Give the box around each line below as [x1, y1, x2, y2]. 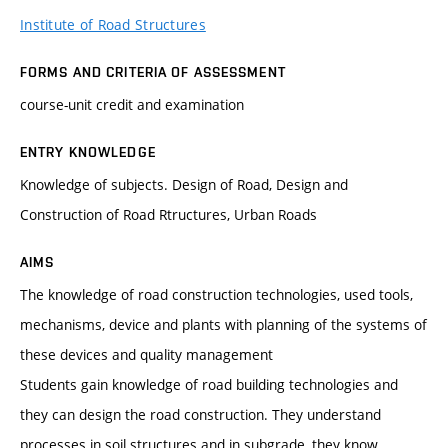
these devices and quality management [20, 344, 273, 364]
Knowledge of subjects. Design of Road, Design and [20, 174, 348, 194]
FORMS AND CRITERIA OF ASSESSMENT [20, 63, 286, 80]
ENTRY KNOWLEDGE [20, 143, 156, 160]
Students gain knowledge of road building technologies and [20, 374, 398, 394]
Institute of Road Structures [20, 14, 206, 34]
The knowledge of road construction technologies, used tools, [20, 284, 413, 304]
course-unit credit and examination [20, 94, 244, 114]
